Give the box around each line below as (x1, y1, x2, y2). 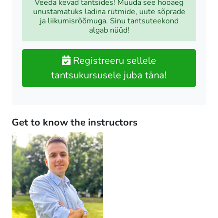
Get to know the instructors (12, 116, 138, 129)
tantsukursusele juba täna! (51, 69, 167, 82)
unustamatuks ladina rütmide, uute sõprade (33, 6, 185, 18)
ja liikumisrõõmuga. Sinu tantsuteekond (39, 16, 179, 27)
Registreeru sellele (70, 54, 156, 68)
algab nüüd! (89, 25, 129, 36)
